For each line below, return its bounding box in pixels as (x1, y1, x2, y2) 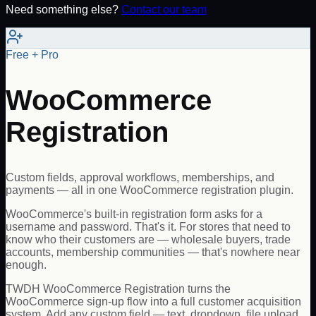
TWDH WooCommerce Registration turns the (6, 283, 231, 296)
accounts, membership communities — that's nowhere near (6, 246, 300, 259)
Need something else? (6, 4, 119, 16)
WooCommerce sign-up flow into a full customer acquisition (6, 296, 301, 308)
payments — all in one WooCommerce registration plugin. (6, 184, 293, 197)
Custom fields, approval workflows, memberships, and (6, 171, 274, 184)
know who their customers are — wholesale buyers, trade (6, 233, 291, 246)
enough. (6, 259, 47, 272)
